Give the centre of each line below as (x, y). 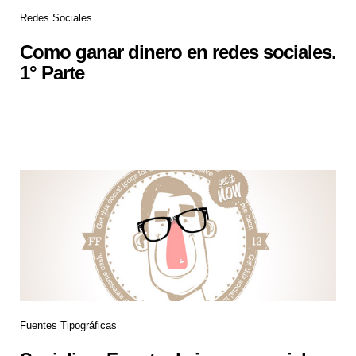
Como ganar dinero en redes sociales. (178, 52)
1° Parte (52, 72)
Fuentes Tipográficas (68, 326)
